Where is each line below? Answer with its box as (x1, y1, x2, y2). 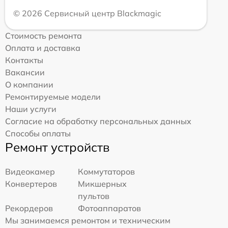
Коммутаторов (78, 166, 135, 177)
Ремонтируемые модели (5, 92, 101, 102)
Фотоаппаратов (78, 203, 141, 214)
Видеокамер (5, 166, 55, 177)
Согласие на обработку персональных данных (5, 116, 191, 127)
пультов (78, 191, 110, 202)
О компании (5, 79, 53, 90)
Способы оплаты (5, 128, 71, 139)
